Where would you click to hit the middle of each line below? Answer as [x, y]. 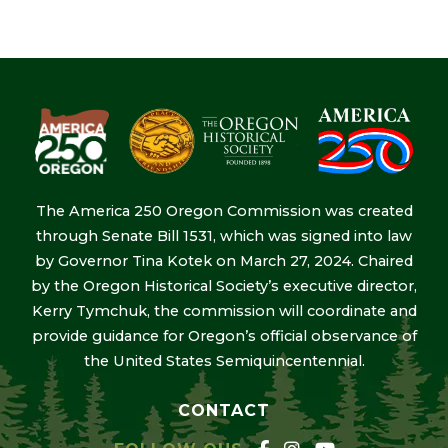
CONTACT [224, 411]
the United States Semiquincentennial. [224, 361]
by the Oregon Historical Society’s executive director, [224, 286]
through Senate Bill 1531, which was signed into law [224, 236]
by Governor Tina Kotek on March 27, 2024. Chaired [224, 261]
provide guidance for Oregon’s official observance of [224, 336]
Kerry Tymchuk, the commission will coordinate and [224, 311]
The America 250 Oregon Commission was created [224, 211]
